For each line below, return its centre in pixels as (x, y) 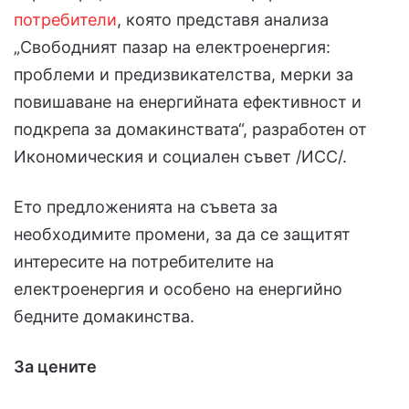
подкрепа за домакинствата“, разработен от (190, 129)
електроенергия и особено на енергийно (178, 288)
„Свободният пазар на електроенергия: (172, 47)
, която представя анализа (223, 19)
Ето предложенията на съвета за (146, 206)
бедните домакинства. (104, 316)
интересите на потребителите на (144, 261)
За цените (55, 366)
